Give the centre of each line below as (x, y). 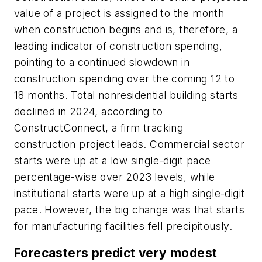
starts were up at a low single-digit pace (113, 161)
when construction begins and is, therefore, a (126, 30)
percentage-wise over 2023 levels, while (115, 177)
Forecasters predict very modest (116, 253)
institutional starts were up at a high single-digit (130, 194)
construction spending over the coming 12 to (125, 79)
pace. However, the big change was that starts (129, 210)
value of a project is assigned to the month (119, 13)
